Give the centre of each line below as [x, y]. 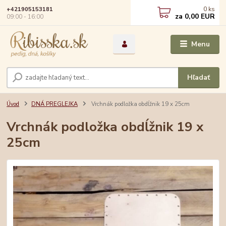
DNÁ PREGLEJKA [54, 104]
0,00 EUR [199, 16]
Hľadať [199, 78]
